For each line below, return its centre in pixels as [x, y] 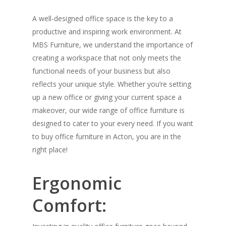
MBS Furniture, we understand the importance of [112, 45]
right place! [50, 150]
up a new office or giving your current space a [107, 97]
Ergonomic [77, 183]
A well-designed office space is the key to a [103, 19]
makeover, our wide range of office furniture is [108, 110]
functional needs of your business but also [101, 71]
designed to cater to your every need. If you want [113, 124]
